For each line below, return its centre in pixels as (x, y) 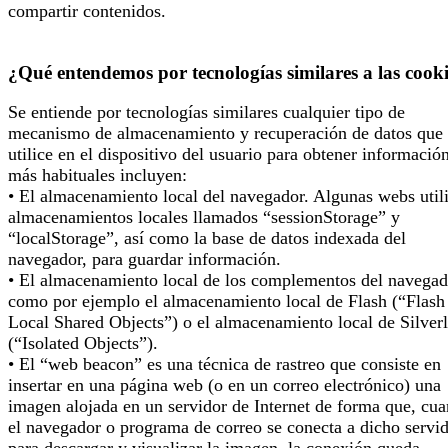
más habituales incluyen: (97, 175)
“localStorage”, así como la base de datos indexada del (207, 238)
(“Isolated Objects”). (83, 343)
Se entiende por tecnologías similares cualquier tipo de (206, 112)
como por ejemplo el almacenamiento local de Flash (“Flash (226, 301)
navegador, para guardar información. (144, 259)
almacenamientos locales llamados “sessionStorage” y (204, 217)
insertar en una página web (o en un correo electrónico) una (224, 385)
